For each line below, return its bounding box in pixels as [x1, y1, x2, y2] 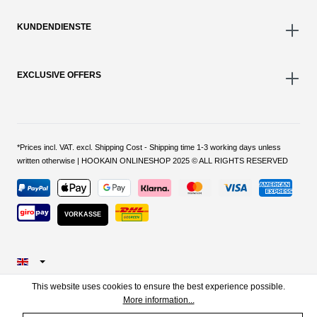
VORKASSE [64, 211, 101, 219]
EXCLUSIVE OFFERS [17, 70, 101, 81]
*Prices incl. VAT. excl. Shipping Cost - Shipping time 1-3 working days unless [17, 143, 281, 152]
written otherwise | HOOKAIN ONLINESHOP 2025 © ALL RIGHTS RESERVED [17, 156, 288, 166]
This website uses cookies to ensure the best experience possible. [32, 282, 285, 292]
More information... [122, 295, 195, 305]
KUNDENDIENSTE [17, 22, 91, 33]
